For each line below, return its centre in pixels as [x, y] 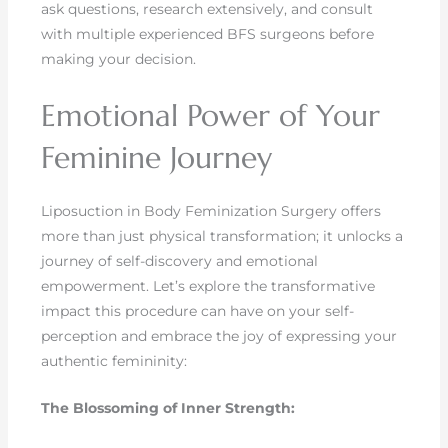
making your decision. [119, 59]
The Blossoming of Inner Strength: [168, 408]
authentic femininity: [114, 360]
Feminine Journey [157, 157]
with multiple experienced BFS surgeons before [208, 34]
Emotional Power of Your [211, 115]
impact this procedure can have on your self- [198, 310]
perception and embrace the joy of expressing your [219, 335]
